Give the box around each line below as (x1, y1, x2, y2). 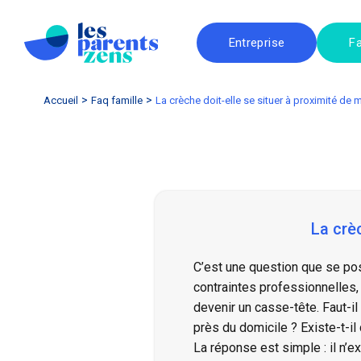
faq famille (97, 93, 143, 106)
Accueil (44, 93, 78, 106)
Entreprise (228, 35, 285, 50)
